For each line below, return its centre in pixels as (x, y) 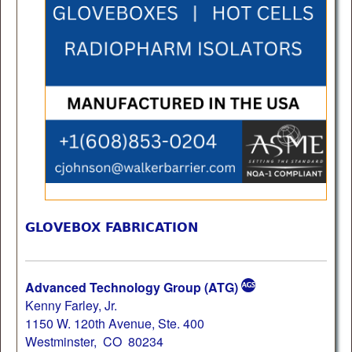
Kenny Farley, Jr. (71, 305)
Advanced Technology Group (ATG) (132, 287)
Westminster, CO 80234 (94, 341)
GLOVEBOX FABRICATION (112, 227)
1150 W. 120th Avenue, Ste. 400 (115, 323)
